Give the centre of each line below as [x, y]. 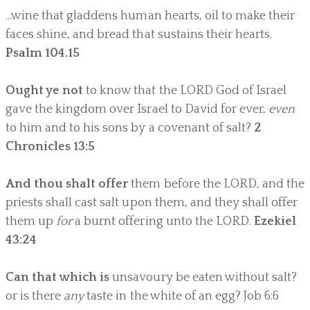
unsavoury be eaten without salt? [203, 278]
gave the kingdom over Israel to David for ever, [137, 110]
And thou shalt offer [67, 184]
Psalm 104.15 [43, 54]
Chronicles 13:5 [51, 147]
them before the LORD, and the [217, 184]
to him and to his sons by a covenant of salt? [130, 128]
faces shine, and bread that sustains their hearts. [139, 35]
